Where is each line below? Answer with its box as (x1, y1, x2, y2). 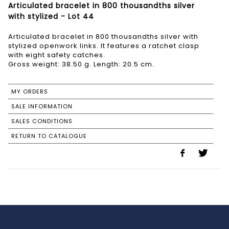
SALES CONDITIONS (11, 117, 73, 126)
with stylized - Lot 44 (8, 11, 94, 22)
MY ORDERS (11, 87, 48, 96)
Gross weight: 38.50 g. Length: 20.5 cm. (8, 59, 154, 70)
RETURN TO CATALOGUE (11, 132, 87, 141)
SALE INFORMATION (11, 102, 73, 111)
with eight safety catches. (8, 50, 105, 60)
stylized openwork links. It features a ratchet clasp (8, 41, 199, 51)
